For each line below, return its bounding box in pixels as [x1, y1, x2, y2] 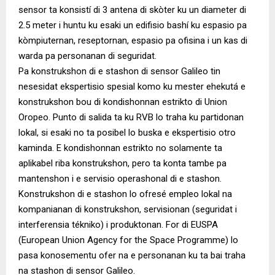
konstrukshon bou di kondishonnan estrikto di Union [18, 96, 227, 108]
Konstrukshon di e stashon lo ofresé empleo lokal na [18, 188, 232, 200]
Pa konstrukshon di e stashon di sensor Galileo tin [18, 66, 220, 77]
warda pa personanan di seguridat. [18, 50, 157, 62]
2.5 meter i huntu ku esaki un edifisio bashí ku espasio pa [18, 20, 247, 31]
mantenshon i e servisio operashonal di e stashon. [18, 173, 222, 185]
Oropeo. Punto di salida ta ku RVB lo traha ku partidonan [18, 112, 244, 123]
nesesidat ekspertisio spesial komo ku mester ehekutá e [18, 81, 246, 93]
